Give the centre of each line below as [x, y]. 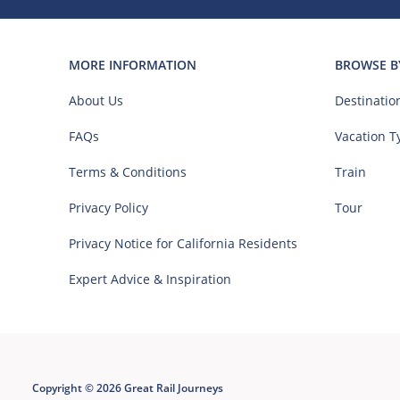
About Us [96, 100]
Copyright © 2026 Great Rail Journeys [128, 387]
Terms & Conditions [128, 171]
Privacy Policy [108, 207]
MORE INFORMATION [133, 64]
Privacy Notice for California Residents [183, 243]
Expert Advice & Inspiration [150, 279]
